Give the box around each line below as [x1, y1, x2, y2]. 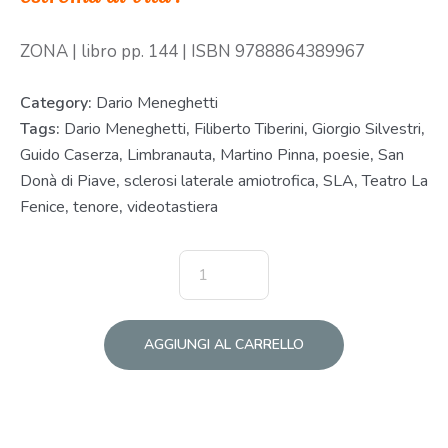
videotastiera [127, 196, 218, 219]
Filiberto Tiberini [194, 118, 304, 141]
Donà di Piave [20, 170, 116, 193]
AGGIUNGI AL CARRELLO [144, 335, 304, 355]
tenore [73, 196, 119, 219]
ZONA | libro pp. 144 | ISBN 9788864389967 [20, 40, 365, 64]
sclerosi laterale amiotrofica [124, 170, 315, 193]
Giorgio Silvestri [312, 118, 421, 141]
